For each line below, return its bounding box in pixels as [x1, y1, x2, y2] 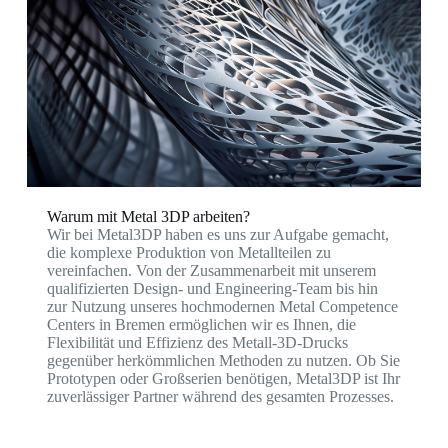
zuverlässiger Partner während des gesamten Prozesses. [46, 388, 394, 406]
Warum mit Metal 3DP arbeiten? [46, 208, 250, 226]
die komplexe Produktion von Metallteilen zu [46, 244, 331, 262]
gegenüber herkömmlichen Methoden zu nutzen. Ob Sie [46, 352, 400, 370]
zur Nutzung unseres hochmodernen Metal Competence [46, 298, 398, 316]
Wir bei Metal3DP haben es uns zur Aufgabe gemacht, [46, 226, 389, 244]
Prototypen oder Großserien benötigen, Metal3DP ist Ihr [46, 370, 400, 388]
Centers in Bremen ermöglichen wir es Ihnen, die [46, 316, 356, 334]
